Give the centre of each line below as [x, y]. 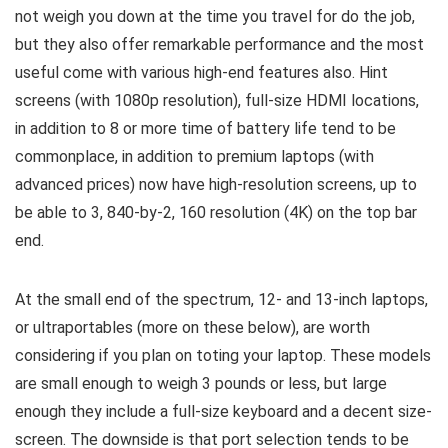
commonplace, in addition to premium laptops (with [194, 156]
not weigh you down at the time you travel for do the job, [215, 16]
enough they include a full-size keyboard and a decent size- [223, 411]
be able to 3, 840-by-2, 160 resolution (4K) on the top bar [216, 212]
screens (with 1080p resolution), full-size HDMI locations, [217, 100]
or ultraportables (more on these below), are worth [192, 327]
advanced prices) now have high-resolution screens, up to [216, 184]
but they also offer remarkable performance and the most [219, 44]
